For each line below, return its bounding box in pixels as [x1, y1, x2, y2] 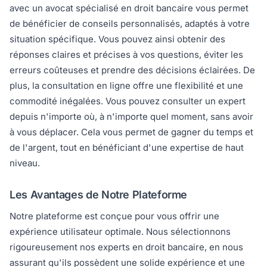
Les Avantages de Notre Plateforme [10, 188, 188, 201]
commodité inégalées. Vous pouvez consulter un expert [10, 95, 246, 107]
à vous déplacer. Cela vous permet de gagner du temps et [10, 126, 253, 138]
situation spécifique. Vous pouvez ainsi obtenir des [10, 33, 225, 45]
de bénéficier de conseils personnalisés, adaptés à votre [10, 18, 250, 30]
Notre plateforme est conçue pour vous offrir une [10, 210, 219, 222]
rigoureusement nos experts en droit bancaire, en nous [10, 241, 243, 253]
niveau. [10, 157, 40, 169]
